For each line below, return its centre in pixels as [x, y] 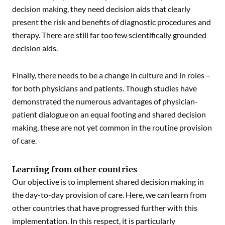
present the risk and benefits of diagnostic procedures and [111, 22]
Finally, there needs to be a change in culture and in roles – [111, 75]
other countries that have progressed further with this [105, 208]
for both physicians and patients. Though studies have [104, 88]
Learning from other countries [75, 169]
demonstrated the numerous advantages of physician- [105, 101]
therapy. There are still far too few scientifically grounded [109, 35]
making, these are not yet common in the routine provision [112, 127]
